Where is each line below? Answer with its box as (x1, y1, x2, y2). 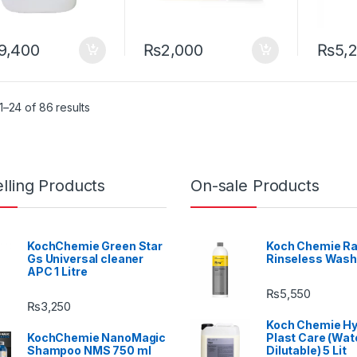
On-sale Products (190, 176, 320, 196)
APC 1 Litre (27, 265, 88, 279)
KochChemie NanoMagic (27, 331, 167, 345)
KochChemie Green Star (27, 239, 163, 253)
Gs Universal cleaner (27, 252, 144, 266)
